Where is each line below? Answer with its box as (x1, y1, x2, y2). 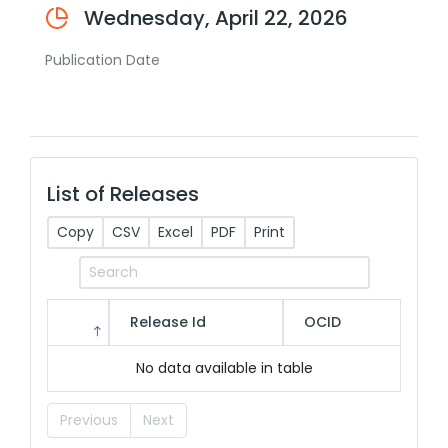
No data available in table (135, 358, 313, 378)
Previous (60, 409, 118, 430)
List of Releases (47, 180, 199, 208)
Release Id (130, 312, 206, 332)
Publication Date (45, 50, 160, 70)
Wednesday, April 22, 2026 (84, 4, 348, 32)
